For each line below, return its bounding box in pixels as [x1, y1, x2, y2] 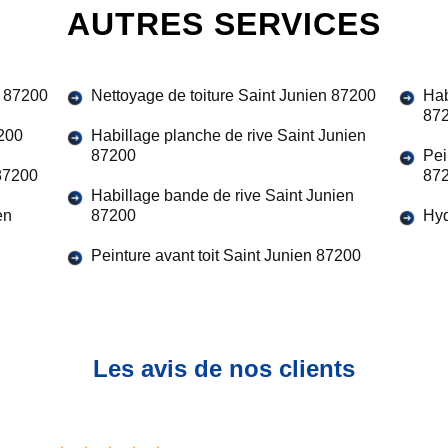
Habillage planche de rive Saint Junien [91, 127, 366, 144]
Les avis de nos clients [93, 355, 355, 382]
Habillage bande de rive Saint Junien [91, 187, 354, 204]
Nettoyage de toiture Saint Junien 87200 [91, 87, 376, 104]
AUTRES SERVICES [67, 6, 381, 42]
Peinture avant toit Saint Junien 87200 [91, 247, 361, 264]
